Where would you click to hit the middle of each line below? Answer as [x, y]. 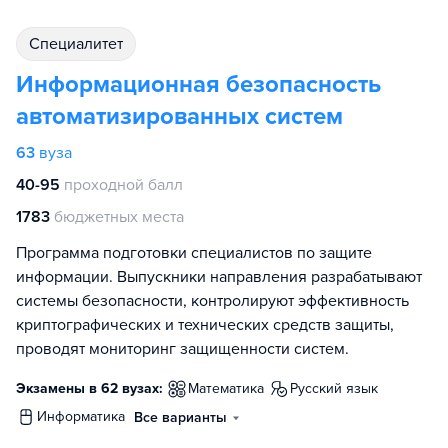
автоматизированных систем [179, 117]
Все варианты [180, 418]
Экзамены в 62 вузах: [89, 389]
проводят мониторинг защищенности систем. [182, 349]
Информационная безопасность [198, 85]
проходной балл [123, 185]
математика [231, 389]
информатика [86, 417]
